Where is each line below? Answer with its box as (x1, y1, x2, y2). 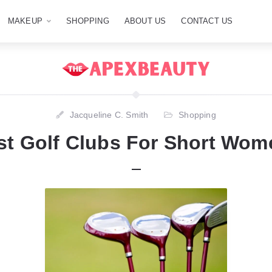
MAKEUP (7, 16, 43, 25)
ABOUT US (124, 16, 166, 25)
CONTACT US (181, 16, 233, 25)
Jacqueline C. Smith (69, 110, 149, 120)
